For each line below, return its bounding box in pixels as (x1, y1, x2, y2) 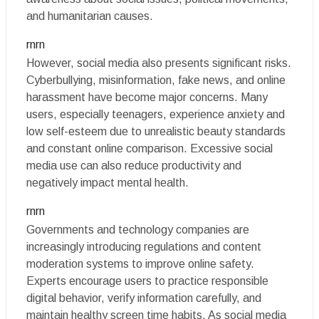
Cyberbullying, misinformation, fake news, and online (26, 74, 286, 86)
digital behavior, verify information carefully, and (26, 292, 261, 304)
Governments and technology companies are (26, 224, 249, 236)
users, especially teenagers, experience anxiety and (26, 108, 285, 120)
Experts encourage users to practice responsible (26, 275, 268, 287)
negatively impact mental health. (26, 177, 189, 189)
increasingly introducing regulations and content (26, 241, 261, 253)
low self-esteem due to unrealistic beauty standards (26, 125, 286, 137)
